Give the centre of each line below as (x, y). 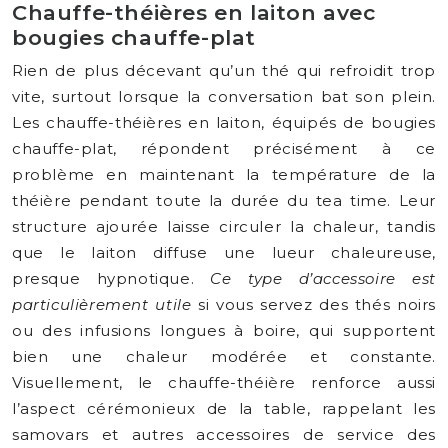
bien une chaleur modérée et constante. (224, 356)
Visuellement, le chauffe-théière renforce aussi (224, 382)
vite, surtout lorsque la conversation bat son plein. (224, 96)
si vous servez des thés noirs (313, 304)
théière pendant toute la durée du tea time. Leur (224, 200)
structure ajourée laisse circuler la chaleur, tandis (224, 226)
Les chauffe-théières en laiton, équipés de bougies (224, 122)
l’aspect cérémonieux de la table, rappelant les (224, 408)
